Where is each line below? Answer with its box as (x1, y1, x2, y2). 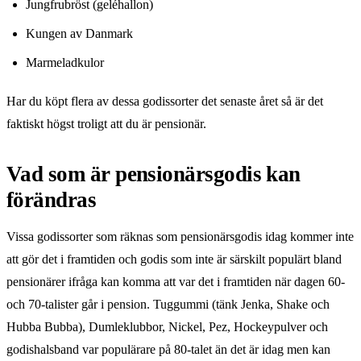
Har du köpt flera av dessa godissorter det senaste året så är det (6, 93, 323, 108)
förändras (6, 187, 97, 212)
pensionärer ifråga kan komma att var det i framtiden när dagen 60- (6, 274, 345, 288)
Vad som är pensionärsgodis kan (6, 161, 301, 186)
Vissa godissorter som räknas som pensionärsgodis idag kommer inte (6, 229, 354, 243)
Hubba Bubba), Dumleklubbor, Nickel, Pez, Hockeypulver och (6, 319, 328, 334)
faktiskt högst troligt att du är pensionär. (6, 116, 206, 131)
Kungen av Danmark (26, 26, 133, 40)
